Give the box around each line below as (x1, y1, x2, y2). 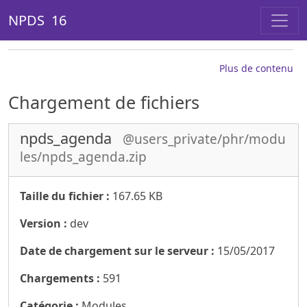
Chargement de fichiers (8, 90, 199, 114)
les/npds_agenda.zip (20, 148, 147, 166)
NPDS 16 (8, 10, 66, 29)
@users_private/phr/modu (123, 130, 286, 148)
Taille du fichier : (20, 188, 112, 204)
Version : (20, 216, 67, 231)
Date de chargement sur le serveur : (20, 243, 214, 258)
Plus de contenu (219, 62, 293, 75)
